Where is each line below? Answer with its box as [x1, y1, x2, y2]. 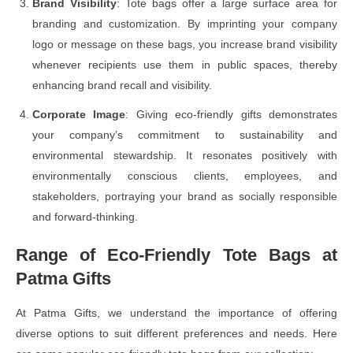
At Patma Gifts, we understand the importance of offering [16, 307, 337, 320]
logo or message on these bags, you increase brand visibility [32, 38, 337, 51]
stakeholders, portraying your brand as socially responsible [32, 190, 337, 203]
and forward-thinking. [32, 210, 138, 224]
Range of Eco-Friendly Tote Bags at [16, 245, 337, 266]
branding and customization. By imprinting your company [32, 17, 337, 31]
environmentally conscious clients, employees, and [32, 169, 337, 183]
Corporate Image [32, 108, 126, 121]
